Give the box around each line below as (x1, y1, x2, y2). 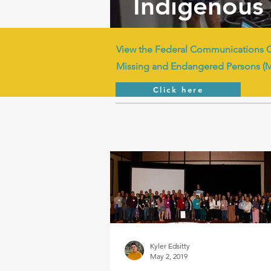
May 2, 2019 (150, 252, 188, 261)
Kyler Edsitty (150, 241, 190, 250)
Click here (152, 85, 204, 94)
